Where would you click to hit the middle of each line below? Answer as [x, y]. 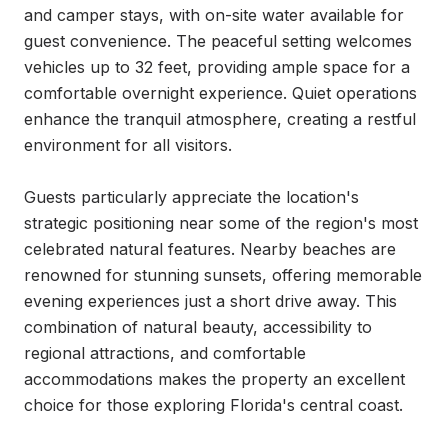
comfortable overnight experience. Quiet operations [220, 93]
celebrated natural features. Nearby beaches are [210, 249]
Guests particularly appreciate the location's [191, 197]
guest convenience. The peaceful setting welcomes [218, 41]
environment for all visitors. [128, 145]
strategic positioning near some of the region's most [221, 223]
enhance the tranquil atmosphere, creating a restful [220, 119]
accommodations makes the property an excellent [214, 379]
